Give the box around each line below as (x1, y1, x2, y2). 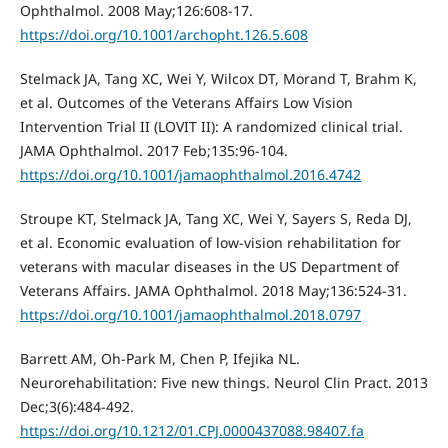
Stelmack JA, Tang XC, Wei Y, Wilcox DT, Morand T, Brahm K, (19, 68, 417, 88)
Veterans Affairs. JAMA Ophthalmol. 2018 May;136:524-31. (19, 280, 407, 300)
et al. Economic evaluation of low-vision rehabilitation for (19, 232, 401, 252)
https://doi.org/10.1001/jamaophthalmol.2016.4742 (19, 164, 361, 184)
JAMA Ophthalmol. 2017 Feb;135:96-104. (19, 140, 288, 160)
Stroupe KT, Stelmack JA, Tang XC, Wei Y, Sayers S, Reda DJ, (19, 208, 412, 228)
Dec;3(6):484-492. (19, 396, 134, 416)
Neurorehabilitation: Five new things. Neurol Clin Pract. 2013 (19, 372, 428, 392)
